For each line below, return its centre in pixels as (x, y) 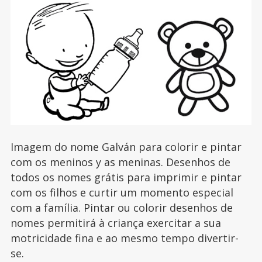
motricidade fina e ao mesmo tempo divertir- (124, 238)
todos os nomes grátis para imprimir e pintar (126, 177)
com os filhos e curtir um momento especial (122, 193)
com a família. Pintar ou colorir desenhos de (121, 208)
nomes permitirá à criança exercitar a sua (116, 223)
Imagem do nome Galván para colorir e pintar (126, 147)
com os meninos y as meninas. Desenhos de (120, 162)
